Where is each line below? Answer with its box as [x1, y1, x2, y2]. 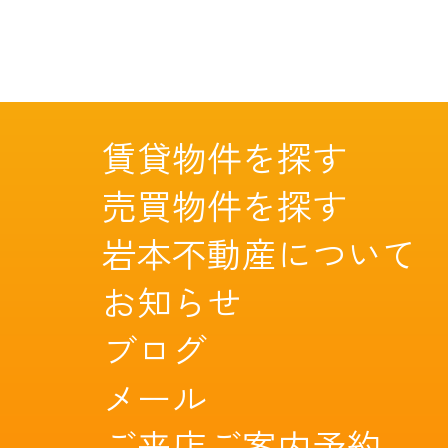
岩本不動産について [101, 228, 417, 279]
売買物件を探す [101, 180, 347, 231]
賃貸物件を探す [101, 132, 347, 183]
